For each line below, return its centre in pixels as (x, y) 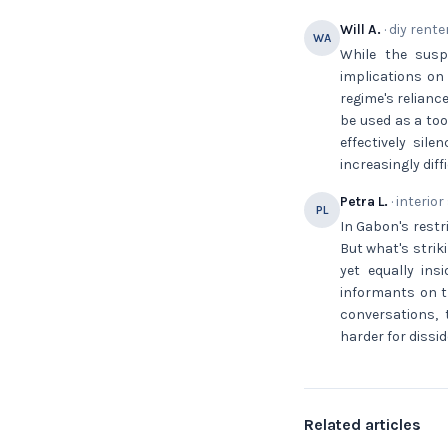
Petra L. (364, 201)
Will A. (360, 29)
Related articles (362, 424)
